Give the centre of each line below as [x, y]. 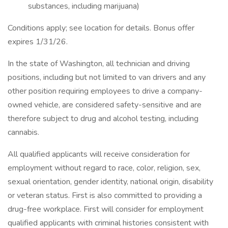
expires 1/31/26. [38, 42]
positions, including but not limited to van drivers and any [107, 77]
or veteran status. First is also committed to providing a [105, 195]
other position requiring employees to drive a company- [105, 91]
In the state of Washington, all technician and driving [99, 64]
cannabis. [23, 132]
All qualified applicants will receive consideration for [99, 154]
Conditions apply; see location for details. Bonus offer [101, 28]
